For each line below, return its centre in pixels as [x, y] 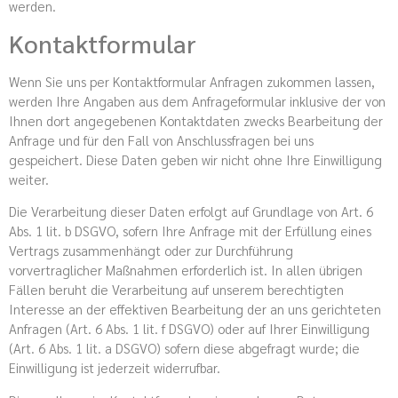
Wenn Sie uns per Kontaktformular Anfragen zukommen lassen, [192, 81]
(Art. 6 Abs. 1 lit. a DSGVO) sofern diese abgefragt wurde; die [184, 348]
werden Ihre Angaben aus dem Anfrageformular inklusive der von [197, 100]
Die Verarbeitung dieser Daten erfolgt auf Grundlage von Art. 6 [191, 211]
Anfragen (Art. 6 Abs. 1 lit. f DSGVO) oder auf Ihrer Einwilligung [189, 329]
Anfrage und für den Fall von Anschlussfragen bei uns [161, 139]
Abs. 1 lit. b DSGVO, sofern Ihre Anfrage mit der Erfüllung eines [190, 231]
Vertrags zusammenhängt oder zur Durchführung [151, 251]
